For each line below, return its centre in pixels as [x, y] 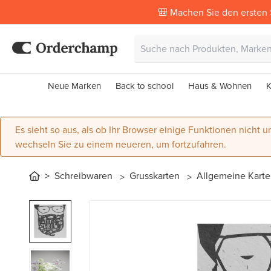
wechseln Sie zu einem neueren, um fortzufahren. [121, 144]
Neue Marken [74, 86]
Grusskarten [156, 175]
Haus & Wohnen [220, 86]
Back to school [145, 86]
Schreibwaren [85, 175]
